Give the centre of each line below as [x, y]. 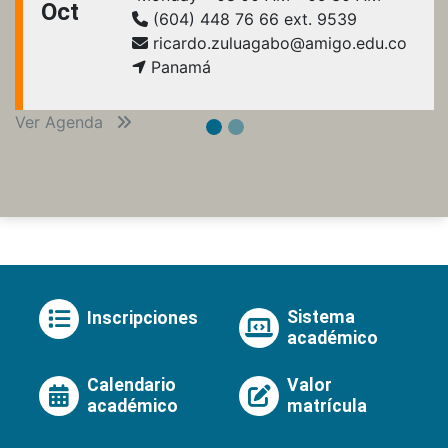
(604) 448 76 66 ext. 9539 [252, 18]
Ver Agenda [61, 121]
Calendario [131, 384]
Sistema [321, 316]
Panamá [178, 66]
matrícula [327, 405]
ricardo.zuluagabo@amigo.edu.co [277, 42]
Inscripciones [142, 318]
